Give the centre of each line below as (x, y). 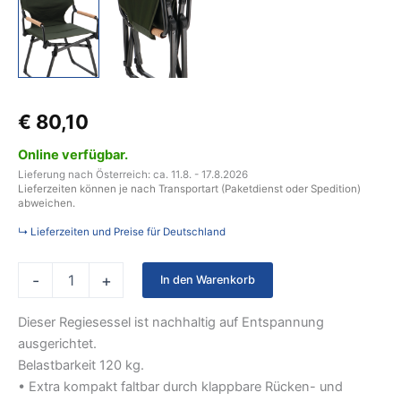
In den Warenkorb (207, 280)
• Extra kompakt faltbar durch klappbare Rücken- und (180, 386)
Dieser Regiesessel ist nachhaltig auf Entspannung (171, 322)
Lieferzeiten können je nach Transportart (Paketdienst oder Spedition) (189, 189)
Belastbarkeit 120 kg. (81, 365)
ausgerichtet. (57, 343)
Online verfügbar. (73, 155)
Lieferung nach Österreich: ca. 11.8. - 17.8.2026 (133, 175)
